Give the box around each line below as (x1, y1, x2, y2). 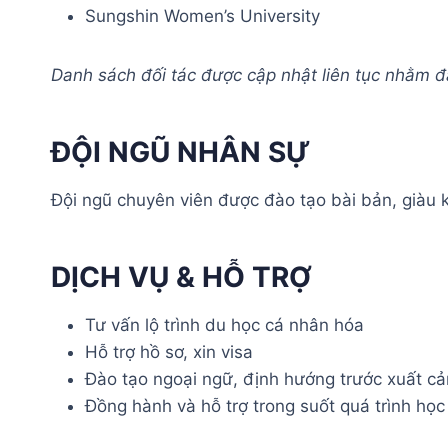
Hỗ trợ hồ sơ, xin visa (85, 341, 253, 362)
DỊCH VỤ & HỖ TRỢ (51, 259, 312, 294)
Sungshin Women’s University (85, 5, 320, 26)
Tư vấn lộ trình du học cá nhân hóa (85, 314, 364, 335)
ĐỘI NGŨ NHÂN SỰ (51, 134, 310, 169)
